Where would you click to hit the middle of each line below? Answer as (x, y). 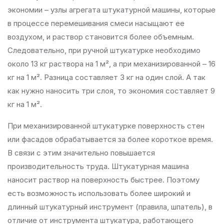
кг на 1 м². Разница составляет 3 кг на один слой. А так (106, 77)
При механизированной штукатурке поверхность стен (106, 126)
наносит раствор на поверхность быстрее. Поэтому (103, 180)
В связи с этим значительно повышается (81, 153)
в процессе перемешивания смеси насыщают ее (96, 23)
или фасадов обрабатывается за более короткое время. (110, 139)
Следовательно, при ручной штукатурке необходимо (104, 50)
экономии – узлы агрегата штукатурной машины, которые (111, 10)
